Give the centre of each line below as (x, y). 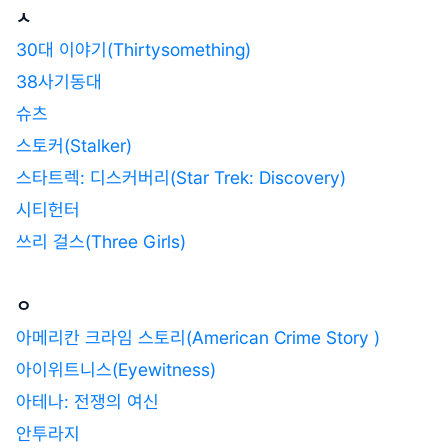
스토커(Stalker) (74, 145)
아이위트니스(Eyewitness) (116, 369)
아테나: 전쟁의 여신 (87, 401)
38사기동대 (59, 81)
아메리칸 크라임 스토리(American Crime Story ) (198, 337)
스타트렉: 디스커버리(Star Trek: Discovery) (181, 177)
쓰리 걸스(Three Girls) (103, 241)
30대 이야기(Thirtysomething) (133, 49)
